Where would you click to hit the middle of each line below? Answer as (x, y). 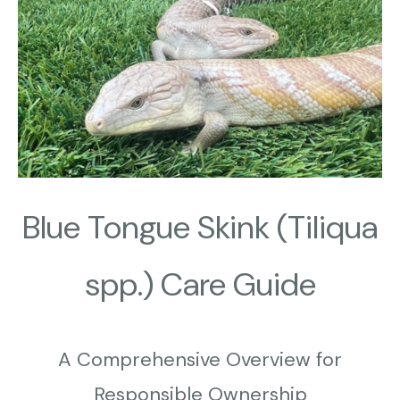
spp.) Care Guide (200, 285)
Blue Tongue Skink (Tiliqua (200, 228)
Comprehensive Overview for (207, 360)
